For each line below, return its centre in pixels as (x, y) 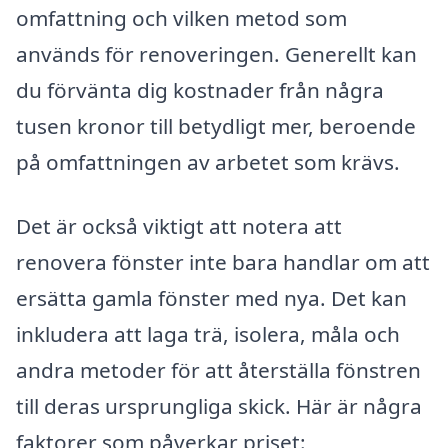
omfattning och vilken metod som (181, 18)
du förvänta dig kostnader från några (200, 90)
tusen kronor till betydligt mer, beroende (216, 126)
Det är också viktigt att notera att (179, 225)
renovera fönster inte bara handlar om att (223, 261)
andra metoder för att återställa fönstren (218, 369)
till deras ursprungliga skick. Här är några (219, 405)
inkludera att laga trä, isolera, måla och (208, 333)
